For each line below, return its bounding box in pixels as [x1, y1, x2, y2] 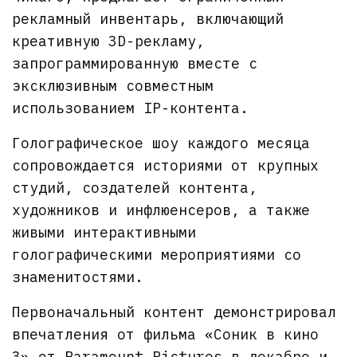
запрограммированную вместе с [12, 53, 258, 73]
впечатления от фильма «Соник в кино [12, 324, 320, 343]
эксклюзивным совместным [12, 76, 214, 95]
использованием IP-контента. [12, 98, 249, 117]
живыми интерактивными [12, 222, 197, 241]
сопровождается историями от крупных [12, 155, 320, 175]
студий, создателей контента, [12, 178, 258, 197]
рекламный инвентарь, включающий [12, 9, 284, 28]
